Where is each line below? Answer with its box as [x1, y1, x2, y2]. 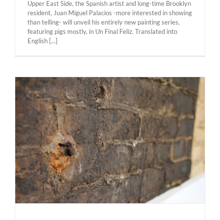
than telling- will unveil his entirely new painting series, [27, 18, 180, 27]
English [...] [27, 37, 57, 45]
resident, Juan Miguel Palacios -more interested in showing [27, 9, 192, 17]
